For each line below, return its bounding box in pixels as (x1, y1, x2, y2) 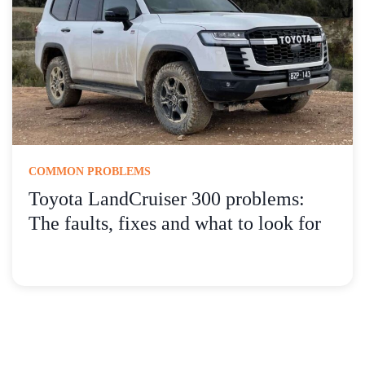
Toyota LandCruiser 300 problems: (29, 188, 305, 210)
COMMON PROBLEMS (29, 165, 151, 178)
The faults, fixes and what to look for (29, 213, 321, 235)
